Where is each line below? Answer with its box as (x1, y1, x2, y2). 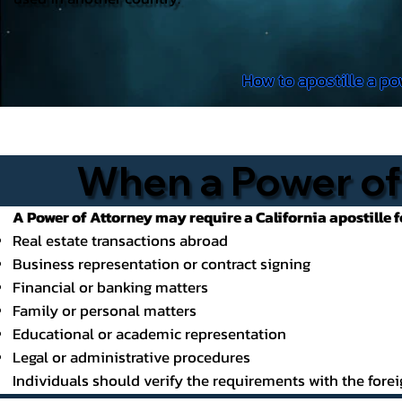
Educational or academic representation (12, 323, 286, 346)
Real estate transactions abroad (12, 230, 228, 253)
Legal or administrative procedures (12, 346, 250, 370)
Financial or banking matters (12, 276, 208, 300)
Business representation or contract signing (12, 253, 310, 276)
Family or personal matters (12, 300, 197, 323)
